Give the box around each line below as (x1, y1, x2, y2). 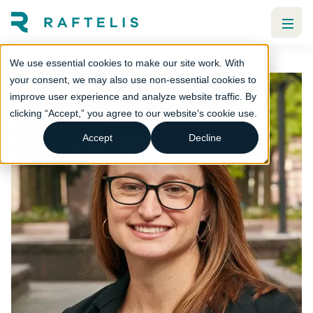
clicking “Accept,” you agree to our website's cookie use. (10, 108, 257, 119)
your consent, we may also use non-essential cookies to (10, 74, 256, 85)
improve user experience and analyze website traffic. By (10, 91, 256, 102)
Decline (188, 132, 221, 144)
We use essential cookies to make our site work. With (10, 57, 245, 68)
